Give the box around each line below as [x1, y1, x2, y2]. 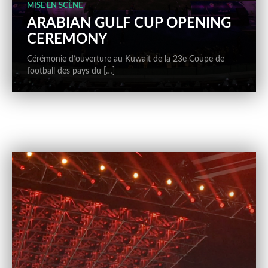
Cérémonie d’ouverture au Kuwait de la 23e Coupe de [27, 54, 224, 63]
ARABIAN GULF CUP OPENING [27, 16, 231, 31]
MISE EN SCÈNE [27, 1, 83, 10]
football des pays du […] [27, 66, 115, 75]
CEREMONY [27, 32, 108, 47]
